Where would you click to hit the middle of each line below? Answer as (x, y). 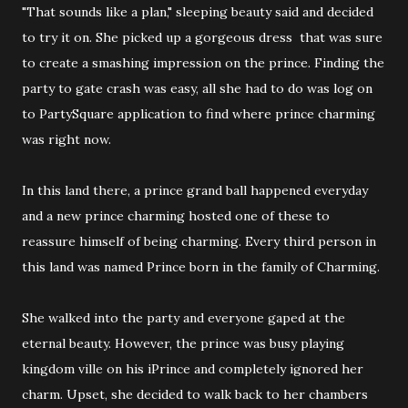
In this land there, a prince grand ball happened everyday (195, 190)
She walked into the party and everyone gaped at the (184, 318)
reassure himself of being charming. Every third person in (199, 241)
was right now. (66, 139)
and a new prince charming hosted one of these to (176, 216)
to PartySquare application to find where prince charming (199, 114)
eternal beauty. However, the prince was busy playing (183, 343)
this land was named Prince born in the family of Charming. (201, 267)
